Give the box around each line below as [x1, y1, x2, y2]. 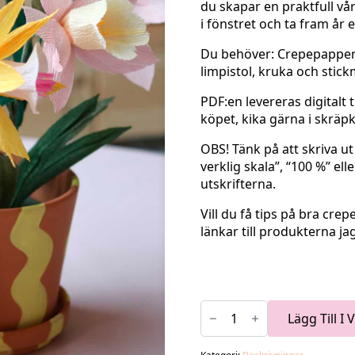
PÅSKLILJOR [200, 310, 268, 327]
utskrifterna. [200, 175, 276, 193]
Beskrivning [200, 335, 270, 353]
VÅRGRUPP [200, 297, 265, 315]
